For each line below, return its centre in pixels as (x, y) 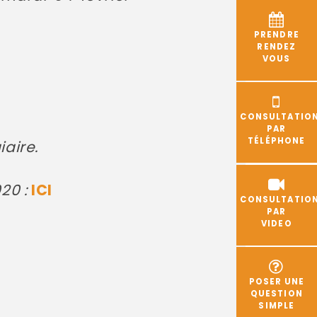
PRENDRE (276, 35)
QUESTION (276, 293)
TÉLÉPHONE (277, 141)
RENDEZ (277, 47)
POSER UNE (276, 281)
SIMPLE (277, 305)
